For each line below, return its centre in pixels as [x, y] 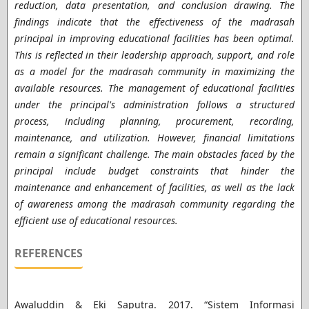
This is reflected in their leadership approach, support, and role [154, 55]
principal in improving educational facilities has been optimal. [154, 39]
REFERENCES [48, 253]
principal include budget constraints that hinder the [154, 171]
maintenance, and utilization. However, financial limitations [154, 138]
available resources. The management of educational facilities [154, 88]
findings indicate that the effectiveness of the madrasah [154, 22]
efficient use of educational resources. [96, 221]
